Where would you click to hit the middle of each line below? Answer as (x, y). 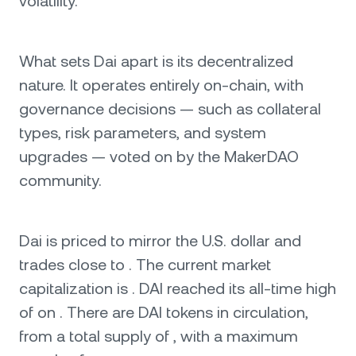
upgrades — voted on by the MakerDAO (159, 157)
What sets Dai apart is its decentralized (156, 61)
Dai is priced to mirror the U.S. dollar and (160, 241)
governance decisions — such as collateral (170, 109)
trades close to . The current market (145, 265)
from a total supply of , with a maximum (159, 336)
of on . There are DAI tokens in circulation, (164, 312)
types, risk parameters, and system (143, 133)
